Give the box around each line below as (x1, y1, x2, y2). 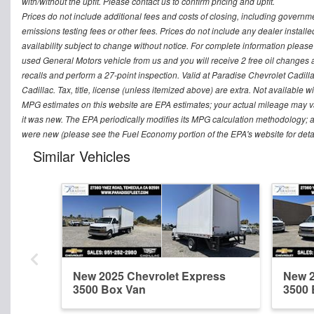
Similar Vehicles (33, 145, 130, 166)
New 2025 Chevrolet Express (73, 267, 226, 284)
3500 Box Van (73, 280, 146, 297)
